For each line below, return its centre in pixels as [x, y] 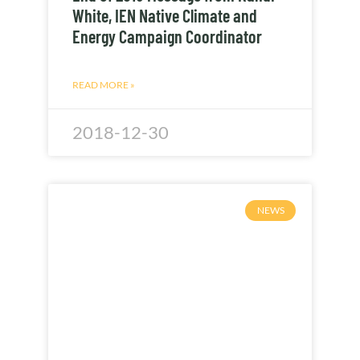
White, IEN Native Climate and [165, 15]
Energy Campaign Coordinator [167, 36]
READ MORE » [104, 84]
